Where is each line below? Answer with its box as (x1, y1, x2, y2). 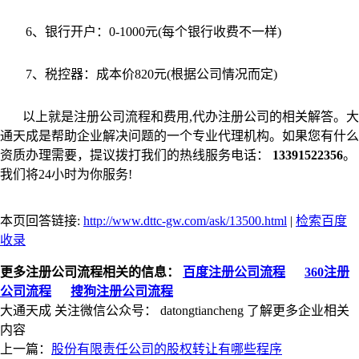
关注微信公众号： (54, 303, 160, 317)
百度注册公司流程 (183, 264, 285, 279)
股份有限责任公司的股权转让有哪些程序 (51, 341, 282, 356)
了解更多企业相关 (244, 303, 349, 317)
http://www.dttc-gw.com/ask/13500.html (83, 213, 287, 228)
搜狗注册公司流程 (71, 284, 173, 298)
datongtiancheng (160, 303, 244, 317)
